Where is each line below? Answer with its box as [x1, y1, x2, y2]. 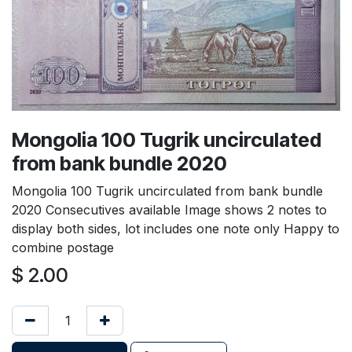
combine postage [12, 239, 114, 255]
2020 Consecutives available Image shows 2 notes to [12, 201, 327, 218]
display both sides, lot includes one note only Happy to [12, 220, 339, 236]
